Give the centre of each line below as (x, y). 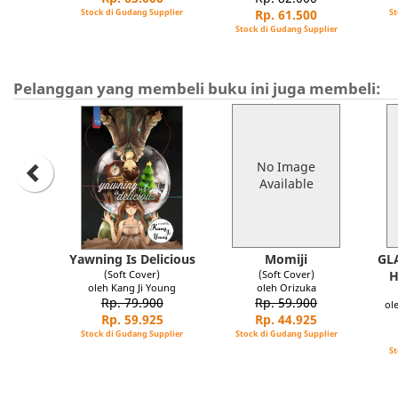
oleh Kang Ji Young (132, 287)
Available (286, 183)
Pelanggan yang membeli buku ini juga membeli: (197, 88)
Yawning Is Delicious (132, 259)
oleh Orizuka (286, 287)
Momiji (287, 259)
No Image (287, 167)
